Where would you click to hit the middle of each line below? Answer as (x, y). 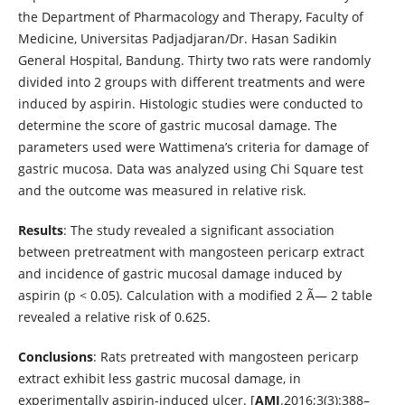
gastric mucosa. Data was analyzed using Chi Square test (190, 169)
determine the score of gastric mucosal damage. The (177, 125)
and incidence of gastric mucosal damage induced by (179, 274)
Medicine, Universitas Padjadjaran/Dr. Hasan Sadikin (177, 38)
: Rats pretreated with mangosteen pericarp (226, 357)
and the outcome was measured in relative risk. (162, 190)
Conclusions (55, 357)
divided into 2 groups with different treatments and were (191, 82)
